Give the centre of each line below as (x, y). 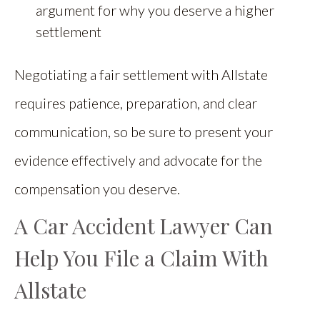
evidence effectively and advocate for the (138, 160)
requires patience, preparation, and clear (136, 102)
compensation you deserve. (97, 188)
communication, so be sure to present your (144, 131)
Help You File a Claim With (141, 257)
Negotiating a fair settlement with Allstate (141, 74)
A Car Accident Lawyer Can (144, 225)
